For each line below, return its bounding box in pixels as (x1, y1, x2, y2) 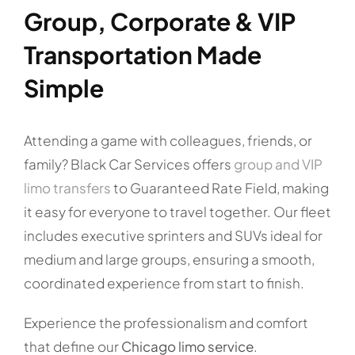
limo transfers (23, 178, 111, 197)
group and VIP (233, 155, 323, 173)
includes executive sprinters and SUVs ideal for (23, 226, 323, 244)
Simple (23, 72, 104, 103)
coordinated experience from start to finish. (23, 273, 304, 292)
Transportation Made (23, 39, 261, 70)
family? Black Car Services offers (23, 155, 231, 173)
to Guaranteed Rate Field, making (110, 178, 329, 197)
